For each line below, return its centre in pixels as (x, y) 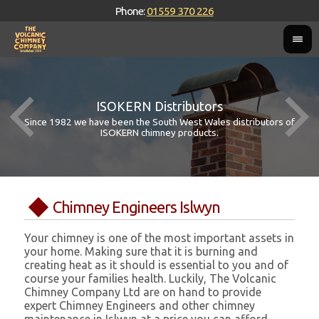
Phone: (131, 11)
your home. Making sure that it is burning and (141, 252)
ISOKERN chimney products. (159, 132)
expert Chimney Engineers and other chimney (140, 306)
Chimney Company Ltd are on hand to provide (143, 292)
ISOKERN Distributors (159, 106)
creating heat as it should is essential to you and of (157, 265)
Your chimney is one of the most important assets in (159, 238)
